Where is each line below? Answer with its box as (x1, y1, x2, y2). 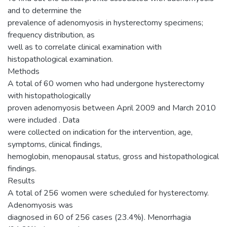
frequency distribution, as (8, 29, 95, 41)
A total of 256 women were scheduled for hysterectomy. (8, 187, 209, 199)
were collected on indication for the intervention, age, (8, 126, 193, 138)
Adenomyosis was (8, 199, 73, 211)
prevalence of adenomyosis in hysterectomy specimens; (8, 17, 203, 28)
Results (8, 175, 35, 186)
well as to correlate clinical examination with (8, 41, 162, 53)
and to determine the (8, 5, 82, 16)
